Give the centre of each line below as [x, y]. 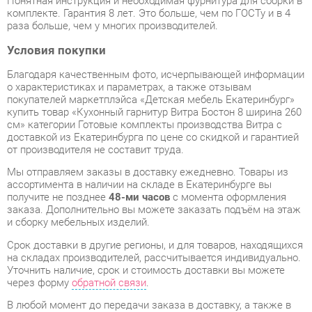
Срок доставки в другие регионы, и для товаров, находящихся [149, 185]
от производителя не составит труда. [91, 93]
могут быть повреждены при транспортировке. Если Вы [134, 301]
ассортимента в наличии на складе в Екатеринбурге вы [133, 127]
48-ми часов [133, 139]
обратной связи [104, 221]
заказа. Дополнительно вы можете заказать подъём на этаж [148, 151]
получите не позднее [55, 139]
